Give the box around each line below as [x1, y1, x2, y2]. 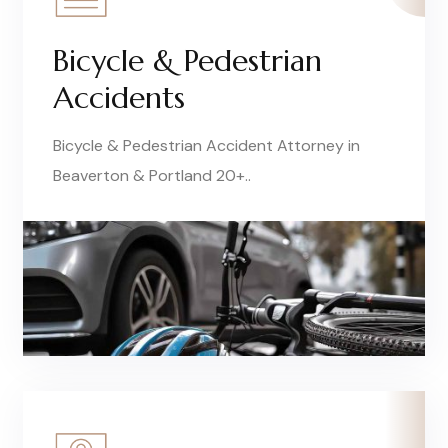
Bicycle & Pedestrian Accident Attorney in [53, 134, 360, 156]
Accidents [53, 78, 185, 116]
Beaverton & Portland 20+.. [53, 164, 251, 186]
